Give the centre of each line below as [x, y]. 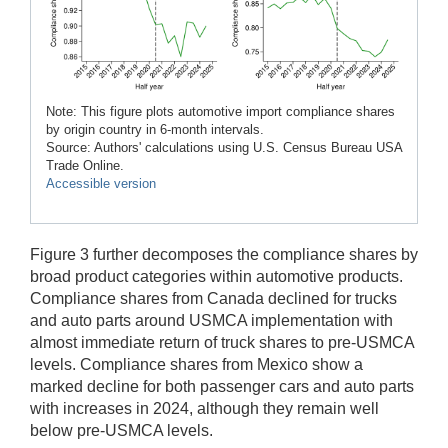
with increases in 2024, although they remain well [204, 408]
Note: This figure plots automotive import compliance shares [220, 111]
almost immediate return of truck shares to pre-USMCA [222, 342]
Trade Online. [85, 165]
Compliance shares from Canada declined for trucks [213, 298]
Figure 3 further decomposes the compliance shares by [224, 254]
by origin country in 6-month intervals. [155, 129]
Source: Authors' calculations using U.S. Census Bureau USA [224, 147]
